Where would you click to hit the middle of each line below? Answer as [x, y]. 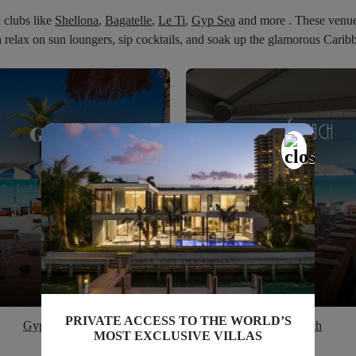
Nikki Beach [290, 326]
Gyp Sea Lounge [66, 326]
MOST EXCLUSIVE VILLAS [178, 335]
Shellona [77, 21]
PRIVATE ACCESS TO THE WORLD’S [178, 320]
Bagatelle [128, 21]
